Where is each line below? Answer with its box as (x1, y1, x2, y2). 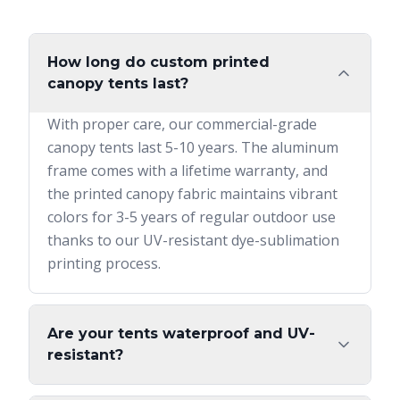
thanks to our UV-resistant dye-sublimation (47, 230, 339, 250)
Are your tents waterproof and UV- (47, 325, 315, 342)
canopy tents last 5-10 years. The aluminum (47, 137, 338, 157)
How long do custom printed (47, 54, 270, 71)
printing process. (47, 254, 161, 273)
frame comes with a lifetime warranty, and (47, 161, 328, 180)
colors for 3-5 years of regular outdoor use (47, 207, 336, 227)
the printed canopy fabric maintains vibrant (47, 184, 337, 204)
